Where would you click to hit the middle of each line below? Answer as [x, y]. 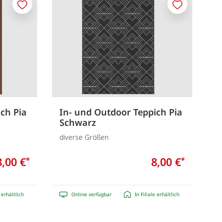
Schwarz [78, 123]
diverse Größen [84, 137]
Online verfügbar [91, 194]
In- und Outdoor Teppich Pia [121, 112]
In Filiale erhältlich [157, 194]
